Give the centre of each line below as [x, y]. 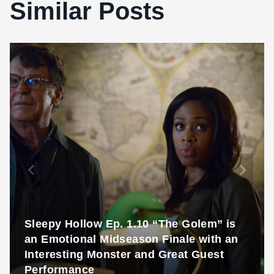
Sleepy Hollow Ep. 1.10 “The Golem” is [130, 224]
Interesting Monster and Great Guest [124, 255]
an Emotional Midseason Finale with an [131, 239]
